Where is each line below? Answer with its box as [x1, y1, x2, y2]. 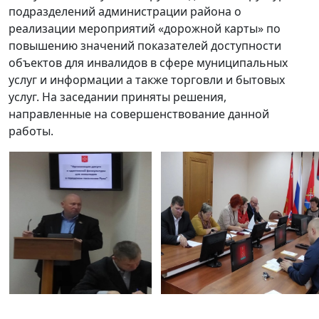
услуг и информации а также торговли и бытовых [9, 72, 285, 88]
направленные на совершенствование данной [9, 106, 269, 122]
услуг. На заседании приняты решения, [9, 89, 226, 105]
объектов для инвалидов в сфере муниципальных [9, 55, 288, 71]
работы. [9, 123, 62, 140]
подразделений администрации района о [9, 4, 241, 20]
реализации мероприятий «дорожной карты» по [9, 21, 281, 37]
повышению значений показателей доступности [9, 38, 281, 54]
